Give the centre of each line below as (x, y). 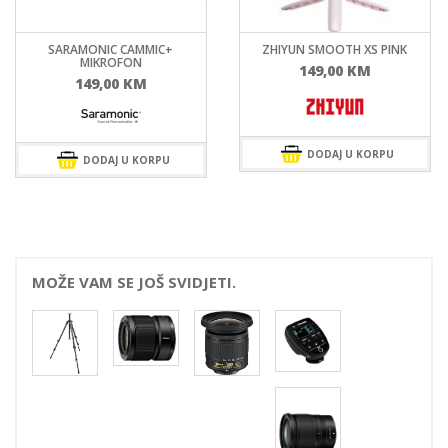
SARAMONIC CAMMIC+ (111, 49)
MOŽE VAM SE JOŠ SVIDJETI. (134, 281)
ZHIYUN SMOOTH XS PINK (335, 49)
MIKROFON (110, 62)
